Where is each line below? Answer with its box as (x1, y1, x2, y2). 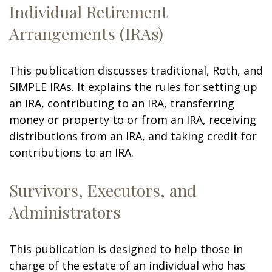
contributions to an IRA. (9, 145, 134, 160)
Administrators (9, 201, 121, 223)
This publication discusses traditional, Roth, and (9, 63, 263, 78)
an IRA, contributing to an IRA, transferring (9, 96, 234, 110)
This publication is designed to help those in (9, 242, 243, 256)
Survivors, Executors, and (9, 179, 197, 201)
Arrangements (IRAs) (9, 22, 163, 44)
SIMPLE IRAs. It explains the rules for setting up (9, 80, 257, 94)
